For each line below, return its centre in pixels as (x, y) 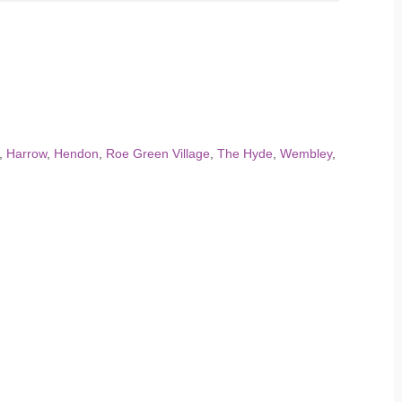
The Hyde (245, 153)
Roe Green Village (158, 153)
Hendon (76, 153)
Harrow (26, 153)
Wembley (306, 153)
